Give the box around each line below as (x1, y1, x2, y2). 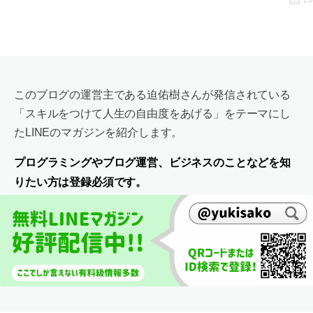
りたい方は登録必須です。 (14, 174, 147, 188)
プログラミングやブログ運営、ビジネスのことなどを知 (14, 154, 291, 168)
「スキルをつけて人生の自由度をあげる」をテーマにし (14, 107, 291, 119)
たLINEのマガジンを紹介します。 (14, 126, 183, 138)
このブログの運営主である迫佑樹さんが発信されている (14, 88, 291, 101)
